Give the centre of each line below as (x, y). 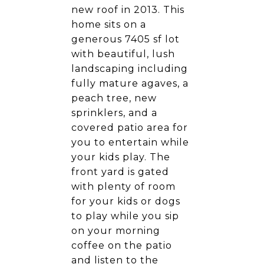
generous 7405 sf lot (126, 39)
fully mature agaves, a (130, 83)
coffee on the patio (122, 245)
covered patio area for (130, 128)
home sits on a (109, 24)
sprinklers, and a (114, 113)
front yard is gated (120, 172)
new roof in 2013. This (128, 10)
